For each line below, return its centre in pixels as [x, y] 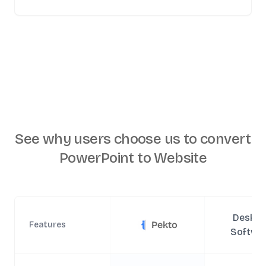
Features [47, 225]
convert [226, 139]
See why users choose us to [107, 139]
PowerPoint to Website [133, 158]
